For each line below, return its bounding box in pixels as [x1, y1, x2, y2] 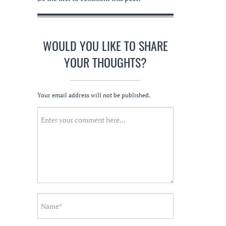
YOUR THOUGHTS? [64, 53, 147, 72]
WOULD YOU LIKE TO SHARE [43, 36, 168, 55]
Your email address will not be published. [37, 91, 150, 99]
